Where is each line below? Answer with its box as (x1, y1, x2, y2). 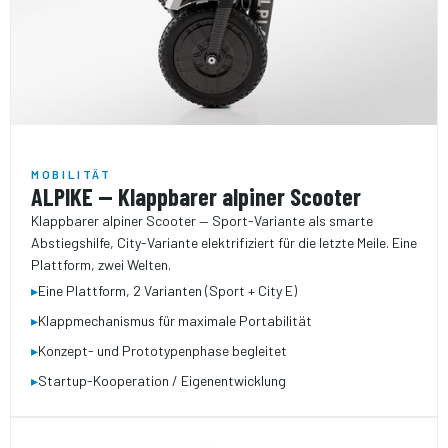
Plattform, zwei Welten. (31, 256, 171, 274)
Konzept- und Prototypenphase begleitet (38, 342, 287, 360)
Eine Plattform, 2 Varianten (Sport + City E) (38, 282, 297, 300)
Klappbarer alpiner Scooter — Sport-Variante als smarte (31, 212, 373, 230)
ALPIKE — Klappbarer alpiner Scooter (31, 182, 361, 212)
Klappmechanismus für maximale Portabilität (38, 312, 312, 330)
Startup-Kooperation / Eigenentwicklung (38, 372, 286, 390)
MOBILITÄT (31, 167, 112, 182)
